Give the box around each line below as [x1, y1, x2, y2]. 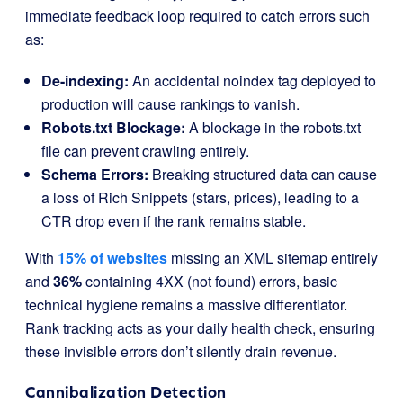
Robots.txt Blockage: [41, 117, 185, 138]
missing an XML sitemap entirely [167, 247, 378, 268]
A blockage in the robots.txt [185, 117, 361, 138]
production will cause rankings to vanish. [41, 94, 300, 114]
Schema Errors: [41, 164, 148, 184]
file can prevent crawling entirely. [41, 140, 249, 161]
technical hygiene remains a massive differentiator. [25, 294, 347, 315]
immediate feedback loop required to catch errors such [25, 5, 370, 26]
